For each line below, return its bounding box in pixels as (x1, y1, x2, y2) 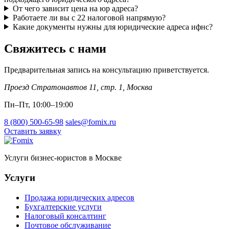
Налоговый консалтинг (25, 211, 106, 220)
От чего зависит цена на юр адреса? (12, 4, 138, 13)
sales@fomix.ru (65, 118, 116, 127)
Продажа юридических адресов (25, 193, 134, 202)
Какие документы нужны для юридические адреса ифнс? (12, 22, 213, 31)
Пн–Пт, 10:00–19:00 (4, 100, 73, 109)
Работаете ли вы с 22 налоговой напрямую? (12, 13, 166, 22)
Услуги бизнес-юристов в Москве (4, 153, 122, 163)
